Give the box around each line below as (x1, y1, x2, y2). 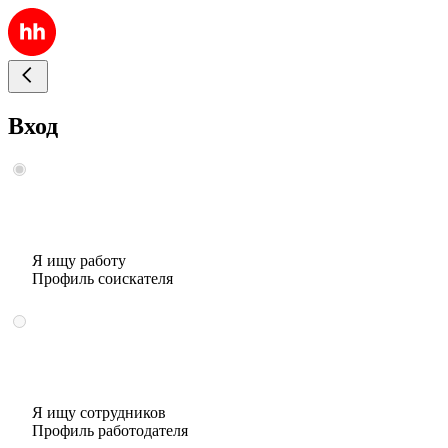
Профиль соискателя (32, 269, 173, 287)
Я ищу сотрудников (32, 403, 166, 421)
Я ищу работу (32, 251, 126, 269)
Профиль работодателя (32, 421, 188, 439)
